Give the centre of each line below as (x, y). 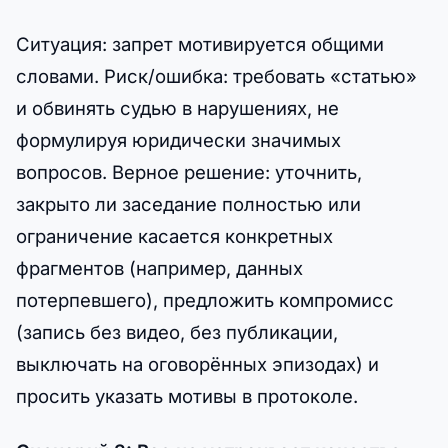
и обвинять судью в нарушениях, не (177, 108)
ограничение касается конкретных (174, 236)
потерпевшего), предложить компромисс (205, 300)
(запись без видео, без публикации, (177, 332)
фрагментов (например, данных (159, 268)
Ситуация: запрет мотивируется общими (200, 44)
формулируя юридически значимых (178, 140)
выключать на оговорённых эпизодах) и (197, 364)
